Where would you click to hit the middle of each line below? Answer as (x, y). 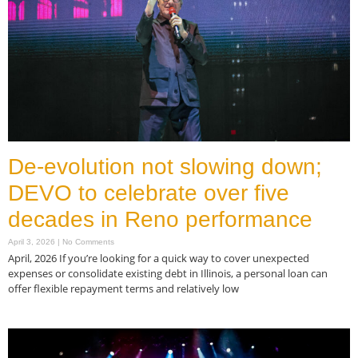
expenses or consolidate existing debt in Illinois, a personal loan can (168, 273)
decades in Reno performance (160, 219)
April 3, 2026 (33, 241)
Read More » (36, 320)
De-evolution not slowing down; (165, 166)
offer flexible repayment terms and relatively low (123, 288)
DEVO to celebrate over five (149, 193)
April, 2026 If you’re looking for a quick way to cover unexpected (159, 258)
